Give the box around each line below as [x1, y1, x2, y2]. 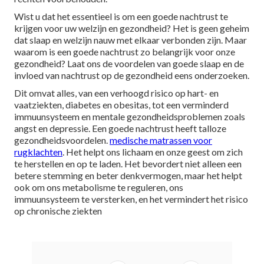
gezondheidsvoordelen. [14, 134, 110, 146]
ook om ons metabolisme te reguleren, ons [14, 181, 183, 193]
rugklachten [14, 146, 62, 157]
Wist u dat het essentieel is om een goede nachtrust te [14, 10, 228, 22]
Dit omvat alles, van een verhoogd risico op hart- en [14, 87, 219, 98]
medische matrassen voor [110, 134, 212, 146]
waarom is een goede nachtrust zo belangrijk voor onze [14, 45, 235, 57]
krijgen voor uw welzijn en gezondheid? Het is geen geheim [14, 22, 249, 34]
